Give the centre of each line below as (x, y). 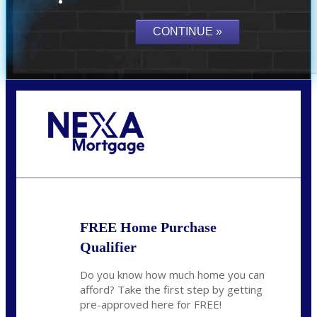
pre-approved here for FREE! (151, 304)
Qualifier (108, 247)
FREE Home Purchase (148, 227)
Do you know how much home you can (172, 274)
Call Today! (72, 160)
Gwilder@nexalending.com (101, 171)
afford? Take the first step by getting (171, 289)
